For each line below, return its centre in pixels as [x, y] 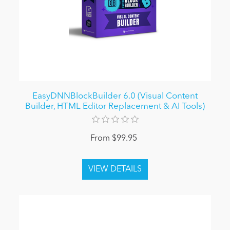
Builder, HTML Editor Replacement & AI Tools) [115, 106]
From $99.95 [114, 138]
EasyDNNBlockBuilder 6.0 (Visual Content [115, 96]
